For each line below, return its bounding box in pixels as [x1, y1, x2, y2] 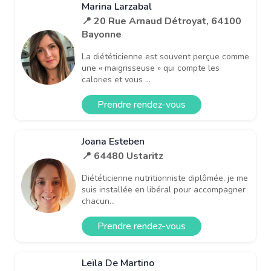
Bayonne [82, 27, 122, 41]
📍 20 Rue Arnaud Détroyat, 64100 [82, 14, 241, 28]
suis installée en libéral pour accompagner [82, 183, 246, 195]
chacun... [82, 195, 115, 207]
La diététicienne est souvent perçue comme [82, 50, 249, 62]
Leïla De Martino [82, 256, 154, 270]
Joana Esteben [82, 134, 145, 148]
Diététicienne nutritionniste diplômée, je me [82, 172, 248, 184]
